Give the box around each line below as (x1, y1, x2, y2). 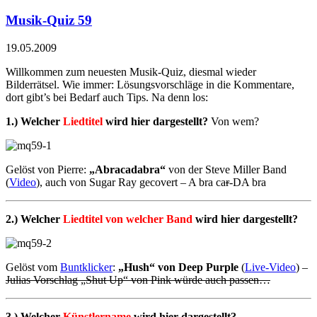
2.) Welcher (6, 213, 63, 226)
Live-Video (245, 261, 296, 274)
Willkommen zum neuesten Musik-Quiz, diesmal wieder (6, 66, 256, 79)
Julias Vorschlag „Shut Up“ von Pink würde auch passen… (6, 274, 270, 287)
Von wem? (208, 115, 259, 128)
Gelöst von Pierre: (6, 163, 89, 176)
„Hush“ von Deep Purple (118, 261, 238, 274)
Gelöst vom (6, 261, 60, 274)
